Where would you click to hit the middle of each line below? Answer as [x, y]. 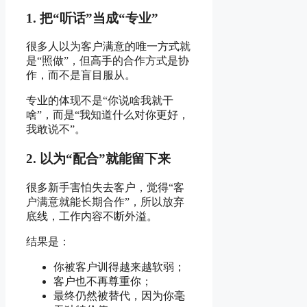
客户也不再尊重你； [103, 281]
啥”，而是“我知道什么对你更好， [108, 115]
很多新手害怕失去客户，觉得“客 [105, 187]
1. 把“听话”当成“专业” [92, 18]
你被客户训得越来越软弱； [119, 267]
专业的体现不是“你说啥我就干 [100, 101]
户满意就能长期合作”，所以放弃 [105, 201]
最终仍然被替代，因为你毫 [119, 295]
